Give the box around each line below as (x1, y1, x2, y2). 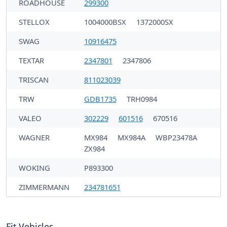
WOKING (19, 162, 50, 173)
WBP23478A (155, 132, 197, 142)
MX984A (117, 132, 147, 142)
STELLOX (19, 16, 50, 27)
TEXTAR (19, 55, 44, 65)
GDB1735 (84, 93, 117, 104)
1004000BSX (84, 16, 128, 27)
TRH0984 (126, 93, 157, 104)
